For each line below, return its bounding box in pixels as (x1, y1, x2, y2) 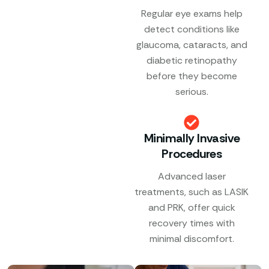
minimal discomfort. (149, 232, 234, 246)
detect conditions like (144, 23, 240, 36)
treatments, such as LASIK (134, 186, 249, 199)
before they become (146, 70, 237, 83)
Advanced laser (157, 170, 226, 183)
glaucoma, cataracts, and (136, 38, 247, 52)
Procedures (162, 146, 222, 162)
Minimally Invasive (144, 130, 240, 147)
